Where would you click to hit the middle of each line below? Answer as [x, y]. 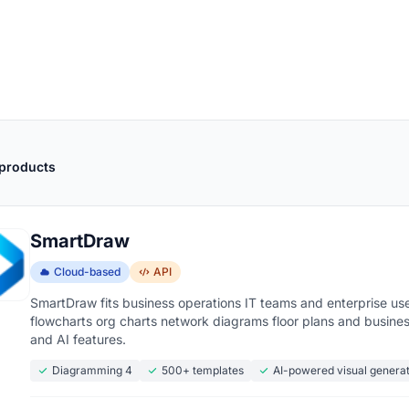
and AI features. [78, 339]
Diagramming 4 [92, 370]
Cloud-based [87, 272]
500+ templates [203, 370]
